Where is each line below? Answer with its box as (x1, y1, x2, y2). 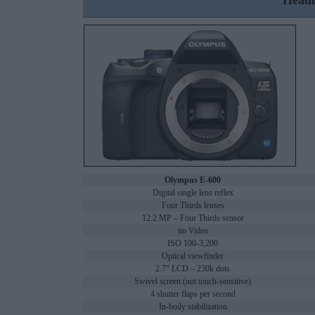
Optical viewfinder (162, 251, 224, 262)
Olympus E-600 (165, 175, 221, 186)
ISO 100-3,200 (167, 238, 218, 249)
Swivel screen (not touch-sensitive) (134, 276, 251, 287)
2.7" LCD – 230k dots (155, 264, 230, 274)
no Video (177, 226, 208, 236)
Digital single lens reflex (152, 188, 233, 198)
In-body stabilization (158, 302, 227, 312)
